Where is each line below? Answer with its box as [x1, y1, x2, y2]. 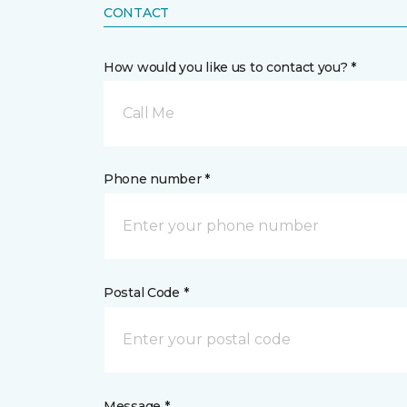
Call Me [123, 104, 174, 122]
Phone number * [104, 171, 211, 187]
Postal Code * [104, 284, 189, 301]
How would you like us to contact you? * [104, 59, 357, 75]
